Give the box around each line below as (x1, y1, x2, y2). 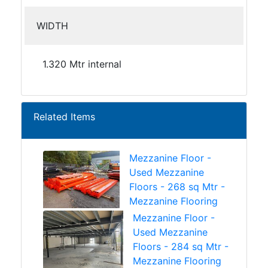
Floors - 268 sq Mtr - (129, 181, 225, 193)
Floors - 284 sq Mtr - (132, 240, 229, 252)
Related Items (33, 111, 95, 123)
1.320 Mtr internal (42, 58, 121, 70)
